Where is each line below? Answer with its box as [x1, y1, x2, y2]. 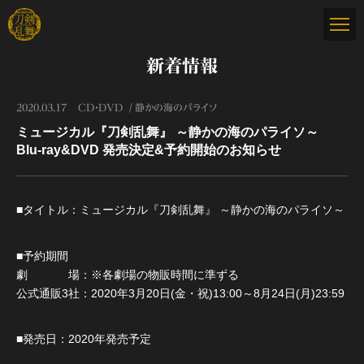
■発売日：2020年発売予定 [16, 332, 154, 345]
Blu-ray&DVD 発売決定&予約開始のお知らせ [16, 143, 281, 157]
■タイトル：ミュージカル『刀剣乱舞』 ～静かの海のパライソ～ [16, 203, 344, 216]
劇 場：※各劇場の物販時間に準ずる [16, 267, 239, 281]
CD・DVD [78, 102, 123, 112]
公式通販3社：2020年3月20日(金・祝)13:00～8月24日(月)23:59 [16, 286, 344, 300]
